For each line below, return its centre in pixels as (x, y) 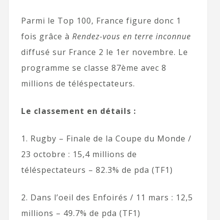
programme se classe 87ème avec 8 (94, 68)
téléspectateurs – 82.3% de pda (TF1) (97, 170)
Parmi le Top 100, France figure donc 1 (101, 20)
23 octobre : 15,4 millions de (79, 154)
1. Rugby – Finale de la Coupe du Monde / (106, 138)
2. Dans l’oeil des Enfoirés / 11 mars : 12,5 (107, 197)
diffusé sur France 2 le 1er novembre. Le (104, 52)
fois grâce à (46, 36)
